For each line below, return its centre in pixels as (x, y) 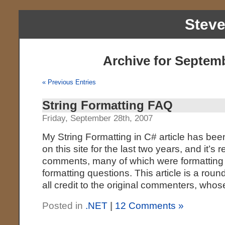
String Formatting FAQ (108, 105)
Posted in (64, 206)
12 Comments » (150, 206)
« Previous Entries (69, 82)
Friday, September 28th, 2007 (98, 118)
